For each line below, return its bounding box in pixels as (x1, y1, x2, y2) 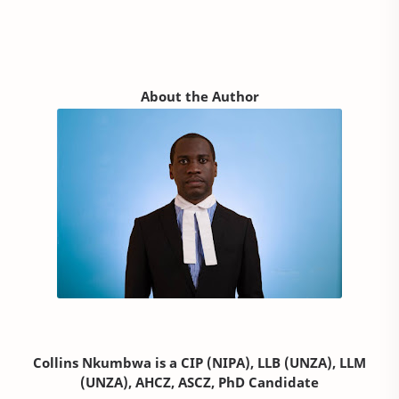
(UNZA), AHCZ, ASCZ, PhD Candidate (80, 372, 319, 391)
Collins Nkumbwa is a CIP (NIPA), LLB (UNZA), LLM (33, 353, 366, 371)
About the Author (140, 87, 259, 106)
